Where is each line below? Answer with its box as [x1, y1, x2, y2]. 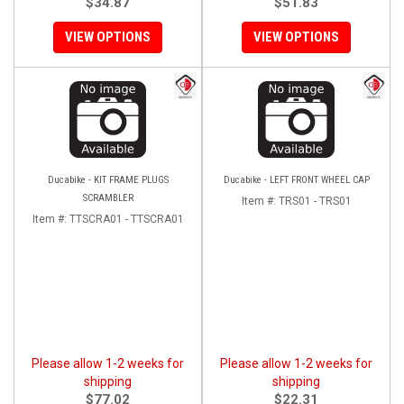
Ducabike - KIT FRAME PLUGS [47, 173, 169, 186]
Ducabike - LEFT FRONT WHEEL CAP [223, 173, 370, 186]
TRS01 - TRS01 [278, 194, 352, 207]
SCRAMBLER [82, 191, 133, 204]
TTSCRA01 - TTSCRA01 [69, 212, 184, 225]
